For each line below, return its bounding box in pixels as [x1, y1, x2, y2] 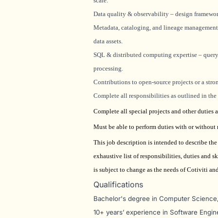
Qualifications [93, 180, 143, 189]
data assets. [93, 37, 123, 45]
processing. [93, 65, 123, 72]
